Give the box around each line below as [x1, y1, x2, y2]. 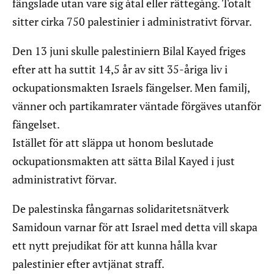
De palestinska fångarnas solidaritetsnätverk [12, 201, 229, 217]
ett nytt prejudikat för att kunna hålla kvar [12, 238, 217, 253]
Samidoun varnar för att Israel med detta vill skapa [12, 220, 257, 235]
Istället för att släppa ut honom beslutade [12, 135, 213, 150]
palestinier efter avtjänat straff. [12, 256, 165, 272]
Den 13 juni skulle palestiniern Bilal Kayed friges [12, 43, 246, 59]
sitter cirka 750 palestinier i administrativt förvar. [12, 14, 252, 29]
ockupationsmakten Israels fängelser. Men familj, [12, 80, 250, 95]
